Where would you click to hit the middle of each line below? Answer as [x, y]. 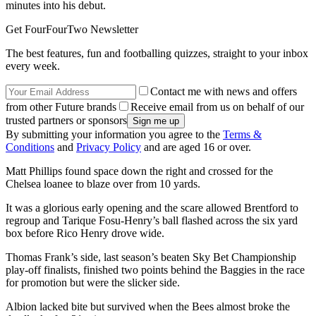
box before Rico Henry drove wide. [85, 233]
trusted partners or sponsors [66, 121]
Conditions [30, 147]
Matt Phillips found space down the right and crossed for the [139, 171]
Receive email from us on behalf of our [217, 107]
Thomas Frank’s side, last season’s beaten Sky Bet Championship [151, 257]
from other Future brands [61, 107]
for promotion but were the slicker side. [93, 283]
